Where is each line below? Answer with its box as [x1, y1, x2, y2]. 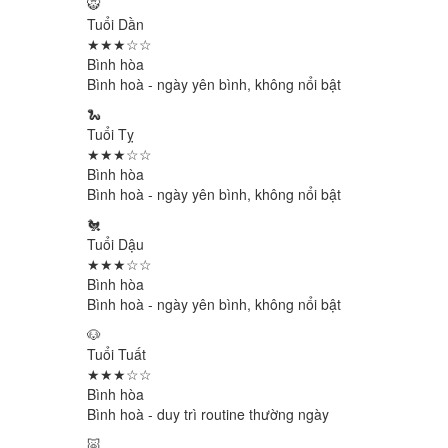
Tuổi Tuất [87, 344, 146, 364]
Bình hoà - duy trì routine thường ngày [87, 404, 329, 424]
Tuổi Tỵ [87, 124, 134, 144]
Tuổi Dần [87, 14, 144, 34]
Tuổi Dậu [87, 234, 144, 254]
